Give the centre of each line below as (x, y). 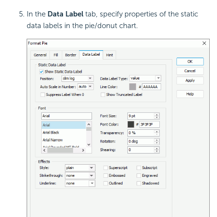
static (189, 14)
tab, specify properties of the (132, 14)
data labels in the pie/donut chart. (82, 26)
